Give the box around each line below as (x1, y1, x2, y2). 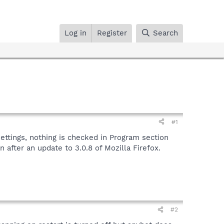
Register (97, 28, 127, 37)
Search (153, 28, 178, 37)
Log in (64, 28, 87, 37)
